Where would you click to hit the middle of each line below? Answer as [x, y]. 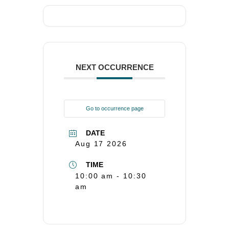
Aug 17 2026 [101, 144]
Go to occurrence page [114, 109]
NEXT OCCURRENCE [114, 67]
